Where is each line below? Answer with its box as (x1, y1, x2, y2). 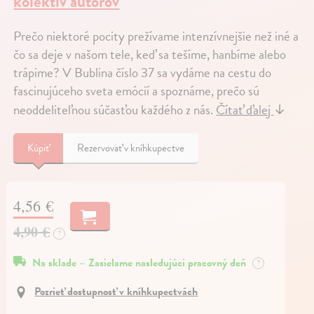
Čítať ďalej (216, 100, 274, 120)
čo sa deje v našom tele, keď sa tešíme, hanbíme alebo (13, 44, 287, 64)
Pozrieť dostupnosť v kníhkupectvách (34, 283, 198, 300)
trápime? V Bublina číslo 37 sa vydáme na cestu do (13, 62, 272, 83)
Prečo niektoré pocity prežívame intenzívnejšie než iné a (13, 26, 299, 46)
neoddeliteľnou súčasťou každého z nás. (13, 100, 217, 120)
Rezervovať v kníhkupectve (77, 140, 185, 156)
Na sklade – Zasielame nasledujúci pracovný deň (32, 254, 250, 272)
